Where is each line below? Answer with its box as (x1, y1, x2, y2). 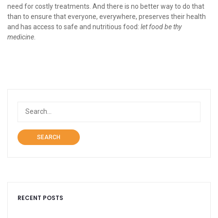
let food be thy (141, 22, 182, 31)
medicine (7, 33, 34, 41)
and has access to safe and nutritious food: (7, 22, 141, 31)
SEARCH (37, 133, 60, 141)
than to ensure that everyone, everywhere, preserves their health (7, 12, 206, 20)
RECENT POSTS (18, 193, 63, 202)
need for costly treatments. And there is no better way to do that (7, 2, 204, 10)
